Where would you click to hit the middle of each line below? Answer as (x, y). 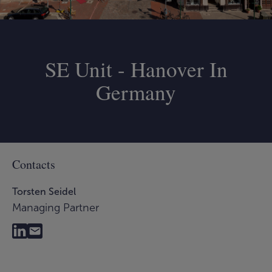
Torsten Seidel (44, 192)
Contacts (34, 165)
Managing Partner (56, 208)
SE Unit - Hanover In (136, 69)
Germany (136, 92)
